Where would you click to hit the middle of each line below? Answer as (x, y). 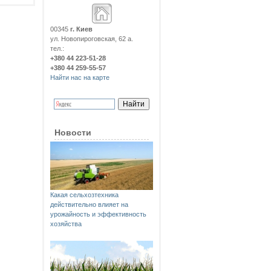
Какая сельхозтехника (84, 195)
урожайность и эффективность (98, 214)
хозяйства (66, 224)
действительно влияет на (89, 204)
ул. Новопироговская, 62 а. (92, 39)
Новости (73, 132)
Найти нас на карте (80, 77)
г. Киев (81, 29)
